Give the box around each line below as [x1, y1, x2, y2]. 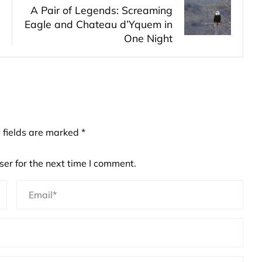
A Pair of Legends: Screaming [30, 4, 173, 16]
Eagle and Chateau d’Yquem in [25, 18, 173, 30]
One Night [124, 32, 173, 44]
